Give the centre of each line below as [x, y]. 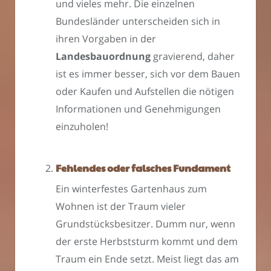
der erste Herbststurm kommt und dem [147, 242]
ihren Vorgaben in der [106, 39]
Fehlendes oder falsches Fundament [143, 168]
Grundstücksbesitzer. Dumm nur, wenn [145, 224]
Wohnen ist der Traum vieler [121, 207]
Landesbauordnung [103, 57]
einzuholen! [82, 127]
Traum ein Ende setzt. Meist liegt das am [147, 259]
